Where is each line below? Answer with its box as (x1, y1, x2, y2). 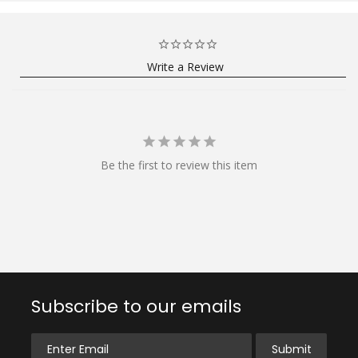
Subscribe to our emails (31, 293, 241, 319)
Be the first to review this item (101, 157, 257, 173)
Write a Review (146, 58, 224, 74)
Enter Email (30, 332, 92, 348)
